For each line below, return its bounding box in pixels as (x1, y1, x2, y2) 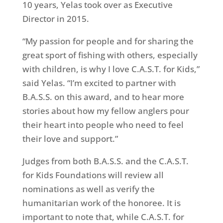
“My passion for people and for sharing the (22, 35, 194, 47)
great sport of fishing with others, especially (22, 49, 198, 61)
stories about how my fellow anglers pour (22, 105, 189, 116)
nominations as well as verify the (22, 183, 155, 195)
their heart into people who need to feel (22, 119, 184, 130)
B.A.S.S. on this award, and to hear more (22, 91, 184, 103)
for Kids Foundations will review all (22, 169, 164, 181)
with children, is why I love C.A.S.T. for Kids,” (22, 63, 200, 75)
